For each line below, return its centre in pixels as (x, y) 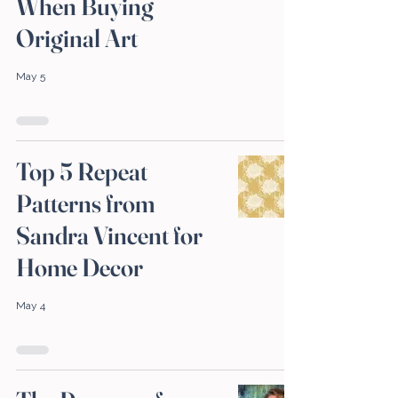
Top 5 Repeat (82, 172)
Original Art (77, 39)
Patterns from (85, 204)
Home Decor (80, 268)
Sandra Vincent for (109, 236)
